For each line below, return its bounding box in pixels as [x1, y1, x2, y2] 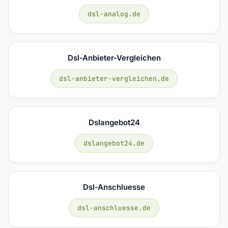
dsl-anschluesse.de [77, 203, 151, 212]
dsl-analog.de [88, 9, 140, 18]
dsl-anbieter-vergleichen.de [59, 74, 169, 83]
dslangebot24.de [83, 138, 145, 148]
